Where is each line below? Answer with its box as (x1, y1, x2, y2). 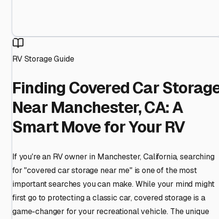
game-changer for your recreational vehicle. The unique (12, 206, 209, 217)
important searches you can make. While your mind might (12, 178, 215, 189)
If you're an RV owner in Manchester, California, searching (12, 151, 215, 162)
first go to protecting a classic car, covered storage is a (12, 192, 205, 203)
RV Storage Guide (12, 53, 74, 64)
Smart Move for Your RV (12, 117, 185, 137)
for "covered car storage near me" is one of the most (12, 165, 197, 175)
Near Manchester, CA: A (12, 97, 183, 118)
